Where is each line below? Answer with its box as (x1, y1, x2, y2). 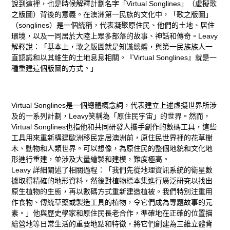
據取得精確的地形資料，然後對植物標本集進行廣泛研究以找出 (11, 177, 213, 185)
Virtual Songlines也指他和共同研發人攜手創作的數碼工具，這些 (11, 123, 217, 131)
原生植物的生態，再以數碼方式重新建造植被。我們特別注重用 (11, 187, 213, 196)
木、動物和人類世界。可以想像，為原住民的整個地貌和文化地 (11, 144, 213, 153)
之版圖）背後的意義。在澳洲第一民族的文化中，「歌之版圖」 (11, 10, 213, 19)
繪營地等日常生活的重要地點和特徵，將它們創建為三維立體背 (11, 220, 213, 228)
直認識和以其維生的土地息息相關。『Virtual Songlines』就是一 (11, 53, 217, 62)
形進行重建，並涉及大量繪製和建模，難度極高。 (11, 155, 170, 164)
